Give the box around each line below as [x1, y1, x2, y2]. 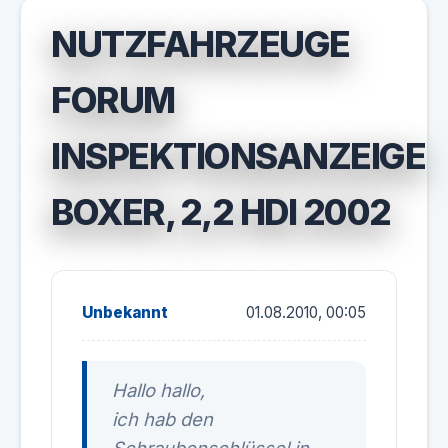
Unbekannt [82, 303, 168, 322]
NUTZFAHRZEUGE [51, 23, 350, 65]
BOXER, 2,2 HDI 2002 [51, 191, 391, 233]
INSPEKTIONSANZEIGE [51, 135, 425, 177]
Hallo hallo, [112, 379, 205, 401]
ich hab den [112, 408, 213, 430]
